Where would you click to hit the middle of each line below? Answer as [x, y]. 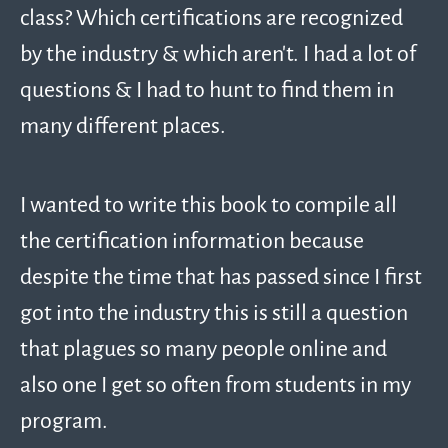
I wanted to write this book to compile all [208, 204]
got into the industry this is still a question [214, 312]
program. [64, 420]
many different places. [123, 125]
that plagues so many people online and [203, 348]
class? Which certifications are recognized [211, 17]
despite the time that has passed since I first [221, 276]
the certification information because [192, 240]
